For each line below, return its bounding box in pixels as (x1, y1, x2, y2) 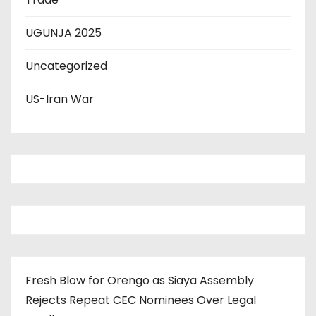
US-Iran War (25, 90, 94, 107)
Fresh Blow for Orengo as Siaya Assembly (25, 272, 254, 288)
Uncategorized (25, 57, 107, 74)
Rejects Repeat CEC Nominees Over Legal (25, 291, 256, 308)
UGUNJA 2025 (25, 24, 102, 41)
